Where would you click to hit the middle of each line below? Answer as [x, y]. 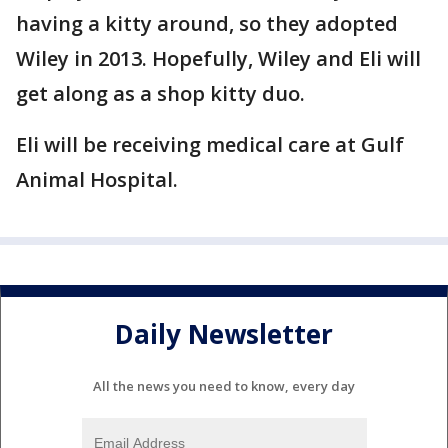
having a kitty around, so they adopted [207, 23]
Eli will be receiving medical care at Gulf [210, 144]
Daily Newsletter [224, 334]
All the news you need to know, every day [224, 385]
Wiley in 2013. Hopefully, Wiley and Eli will [218, 58]
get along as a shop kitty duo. [163, 93]
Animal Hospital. [99, 179]
